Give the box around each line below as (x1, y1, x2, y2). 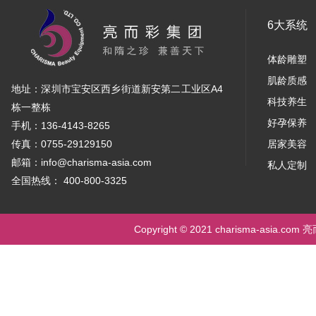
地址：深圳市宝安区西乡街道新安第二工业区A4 (11, 83, 223, 95)
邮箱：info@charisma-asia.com (11, 157, 152, 168)
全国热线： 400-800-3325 (11, 175, 127, 186)
